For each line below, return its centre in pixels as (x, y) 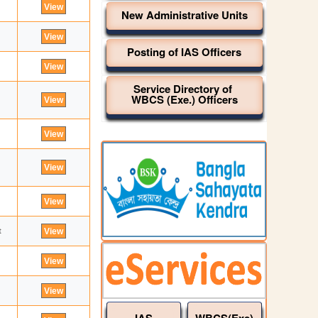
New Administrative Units (184, 15)
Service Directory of (184, 89)
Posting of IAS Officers (184, 52)
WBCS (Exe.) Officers (184, 99)
